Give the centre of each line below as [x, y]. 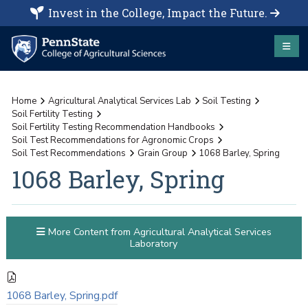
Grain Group [162, 153]
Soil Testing [227, 101]
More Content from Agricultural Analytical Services [158, 232]
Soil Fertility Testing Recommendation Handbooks [114, 127]
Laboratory [154, 244]
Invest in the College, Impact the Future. [157, 13]
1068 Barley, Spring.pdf [62, 296]
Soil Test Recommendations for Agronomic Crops [113, 140]
